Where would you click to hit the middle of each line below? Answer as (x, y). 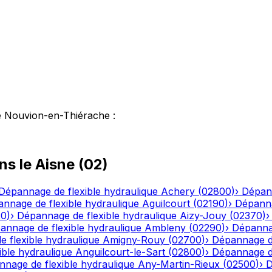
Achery (178, 192)
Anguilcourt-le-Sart (120, 252)
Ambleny (165, 228)
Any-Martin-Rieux (179, 264)
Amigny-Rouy (134, 240)
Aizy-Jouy (203, 216)
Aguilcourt (166, 204)
